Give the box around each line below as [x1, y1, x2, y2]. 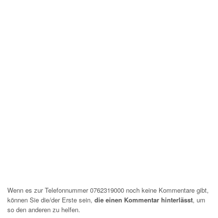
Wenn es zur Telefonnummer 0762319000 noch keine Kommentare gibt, [7, 185, 209, 195]
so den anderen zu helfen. [7, 205, 80, 214]
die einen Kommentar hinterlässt [94, 195, 193, 204]
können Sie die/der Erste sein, [7, 195, 94, 204]
